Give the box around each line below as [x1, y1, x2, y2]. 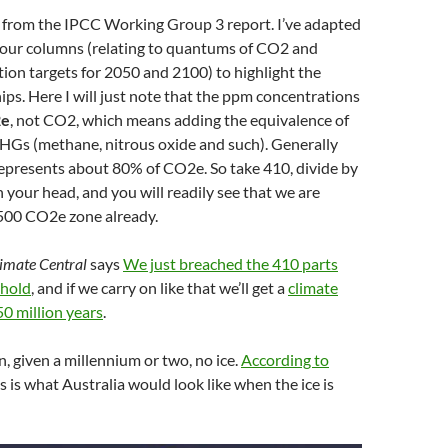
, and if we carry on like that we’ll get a [31, 277, 288, 297]
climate [288, 277, 338, 297]
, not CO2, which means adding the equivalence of [10, 109, 349, 129]
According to [241, 349, 329, 369]
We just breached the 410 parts [123, 253, 338, 273]
